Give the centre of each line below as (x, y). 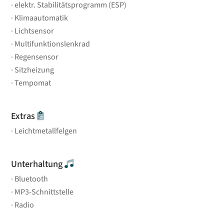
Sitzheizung (34, 70)
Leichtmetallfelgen (46, 131)
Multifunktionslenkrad (52, 44)
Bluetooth (31, 179)
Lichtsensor (34, 31)
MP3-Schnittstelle (44, 192)
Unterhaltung (38, 164)
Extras (24, 116)
